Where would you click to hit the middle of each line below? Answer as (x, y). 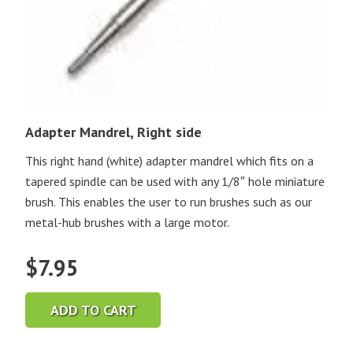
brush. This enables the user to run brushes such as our (169, 202)
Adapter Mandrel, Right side (113, 132)
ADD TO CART (93, 310)
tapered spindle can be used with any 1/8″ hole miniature (175, 182)
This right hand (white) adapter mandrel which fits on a (169, 161)
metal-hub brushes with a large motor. (127, 223)
